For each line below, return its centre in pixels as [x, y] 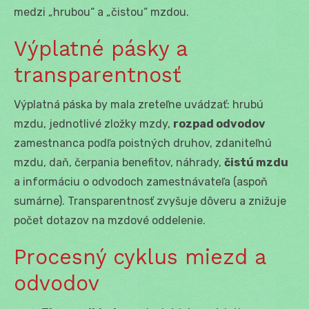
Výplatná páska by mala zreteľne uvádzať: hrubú [139, 104]
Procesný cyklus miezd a [140, 257]
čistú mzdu [256, 162]
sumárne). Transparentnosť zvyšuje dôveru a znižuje [150, 201]
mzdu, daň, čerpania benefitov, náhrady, [119, 162]
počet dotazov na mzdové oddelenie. [110, 220]
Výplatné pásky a [100, 48]
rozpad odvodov [219, 123]
